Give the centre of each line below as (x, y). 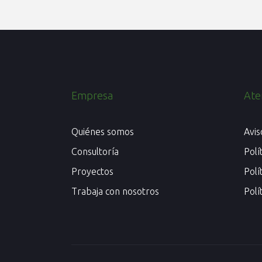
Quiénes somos (103, 132)
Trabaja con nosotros (115, 192)
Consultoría (95, 152)
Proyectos (92, 172)
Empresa (92, 96)
